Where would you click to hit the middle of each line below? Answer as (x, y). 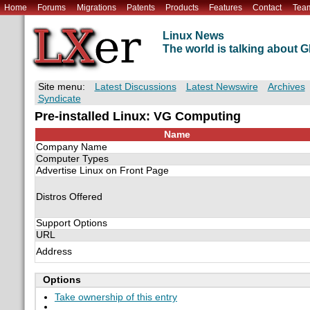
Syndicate (59, 99)
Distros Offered (69, 197)
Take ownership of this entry (116, 297)
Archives (286, 87)
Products (182, 7)
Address (54, 252)
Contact (267, 7)
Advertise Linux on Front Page (102, 171)
